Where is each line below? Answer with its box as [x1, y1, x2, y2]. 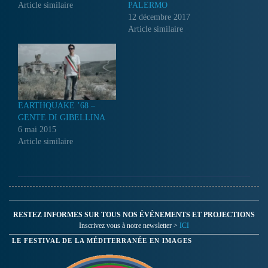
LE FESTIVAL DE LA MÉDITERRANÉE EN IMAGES [12, 237, 192, 244]
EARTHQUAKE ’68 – [18, 100, 95, 110]
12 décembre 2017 [128, 13, 190, 22]
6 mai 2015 [18, 124, 56, 134]
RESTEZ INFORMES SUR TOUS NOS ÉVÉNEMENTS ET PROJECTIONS [13, 210, 255, 219]
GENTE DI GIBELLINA [18, 112, 105, 122]
